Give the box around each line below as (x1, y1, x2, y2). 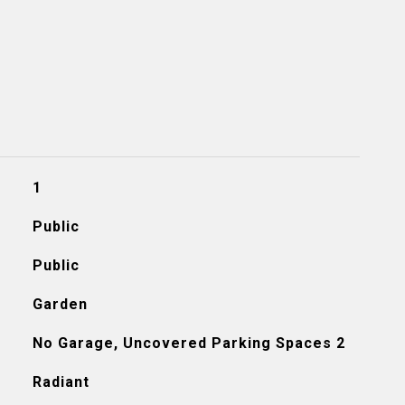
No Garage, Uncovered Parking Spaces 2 (32, 334, 345, 352)
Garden (32, 296, 88, 313)
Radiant (32, 373, 89, 391)
